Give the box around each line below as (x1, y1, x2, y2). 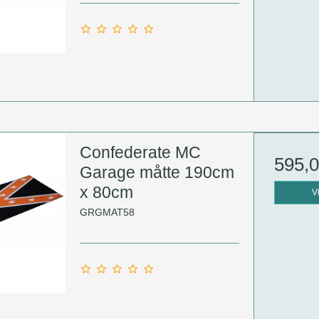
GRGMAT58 (79, 206, 135, 218)
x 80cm (79, 183, 133, 202)
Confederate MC (79, 143, 201, 162)
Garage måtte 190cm (79, 163, 234, 182)
